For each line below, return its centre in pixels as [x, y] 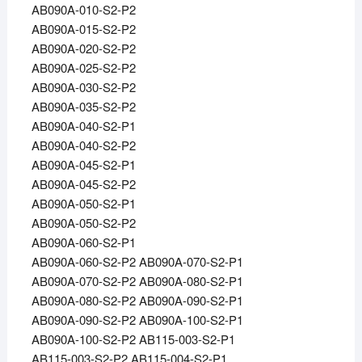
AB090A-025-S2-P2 [83, 68]
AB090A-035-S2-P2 [83, 107]
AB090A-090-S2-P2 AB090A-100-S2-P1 [137, 320]
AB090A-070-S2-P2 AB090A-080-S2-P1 [137, 281]
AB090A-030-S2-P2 [83, 87]
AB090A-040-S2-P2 [83, 145]
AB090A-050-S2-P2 [83, 223]
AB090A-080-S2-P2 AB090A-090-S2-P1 [137, 301]
